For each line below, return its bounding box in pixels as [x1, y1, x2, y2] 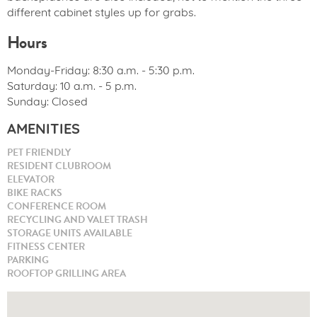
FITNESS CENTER [7, 238, 85, 254]
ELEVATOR [7, 171, 54, 187]
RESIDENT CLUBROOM [7, 158, 111, 173]
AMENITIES [7, 122, 80, 137]
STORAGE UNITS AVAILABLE [7, 225, 132, 241]
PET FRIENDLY [7, 144, 71, 160]
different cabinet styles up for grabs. [7, 7, 196, 19]
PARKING [7, 252, 49, 267]
